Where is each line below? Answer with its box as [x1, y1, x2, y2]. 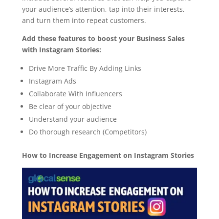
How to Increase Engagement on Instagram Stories [22, 151, 194, 160]
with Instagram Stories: [22, 45, 101, 55]
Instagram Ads [28, 76, 76, 86]
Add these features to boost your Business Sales [22, 34, 185, 44]
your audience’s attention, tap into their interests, [22, 4, 185, 14]
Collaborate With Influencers [28, 89, 122, 99]
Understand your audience [28, 114, 117, 124]
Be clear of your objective [28, 102, 111, 111]
